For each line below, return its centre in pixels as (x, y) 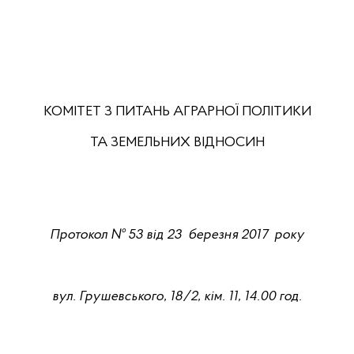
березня (213, 235)
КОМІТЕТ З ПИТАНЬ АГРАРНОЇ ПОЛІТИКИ (177, 111)
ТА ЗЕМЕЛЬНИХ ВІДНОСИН (177, 142)
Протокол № (89, 235)
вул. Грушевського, (109, 296)
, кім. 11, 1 (223, 296)
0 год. (285, 296)
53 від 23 (155, 235)
